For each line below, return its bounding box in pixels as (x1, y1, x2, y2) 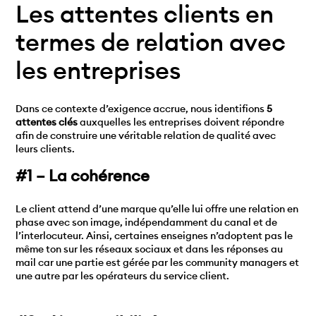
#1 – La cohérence (16, 165, 150, 186)
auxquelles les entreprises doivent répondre (78, 116, 285, 129)
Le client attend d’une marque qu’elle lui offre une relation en (16, 202, 299, 215)
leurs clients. (16, 142, 75, 156)
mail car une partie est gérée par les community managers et (16, 255, 300, 269)
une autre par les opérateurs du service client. (16, 269, 230, 282)
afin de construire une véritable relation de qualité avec (16, 129, 276, 142)
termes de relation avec (16, 27, 286, 58)
